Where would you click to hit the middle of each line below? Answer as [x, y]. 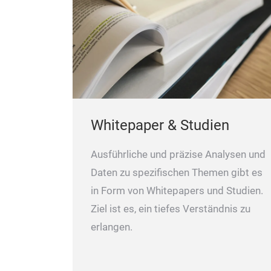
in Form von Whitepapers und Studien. [177, 191]
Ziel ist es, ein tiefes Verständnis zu [171, 209]
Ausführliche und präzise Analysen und [178, 154]
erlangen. [112, 227]
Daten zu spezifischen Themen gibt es [177, 172]
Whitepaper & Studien [160, 125]
